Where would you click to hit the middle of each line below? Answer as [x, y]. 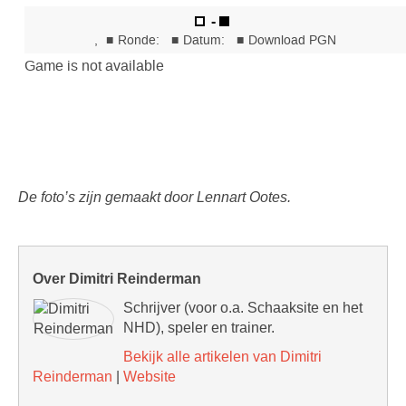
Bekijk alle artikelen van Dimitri [222, 356]
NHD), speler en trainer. [199, 327]
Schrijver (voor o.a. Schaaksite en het [243, 307]
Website [150, 376]
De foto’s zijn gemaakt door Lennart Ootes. [155, 197]
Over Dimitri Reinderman [117, 278]
